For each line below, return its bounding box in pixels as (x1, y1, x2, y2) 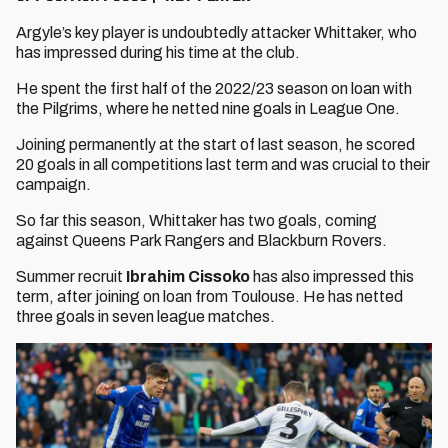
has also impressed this (250, 268, 414, 285)
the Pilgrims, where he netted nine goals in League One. (16, 100, 400, 117)
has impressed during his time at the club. (16, 44, 300, 61)
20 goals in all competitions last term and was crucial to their (16, 156, 430, 173)
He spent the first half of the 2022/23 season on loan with (16, 80, 412, 97)
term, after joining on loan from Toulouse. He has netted (16, 288, 403, 305)
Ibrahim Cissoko (126, 268, 250, 285)
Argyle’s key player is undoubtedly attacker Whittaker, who (16, 24, 417, 41)
